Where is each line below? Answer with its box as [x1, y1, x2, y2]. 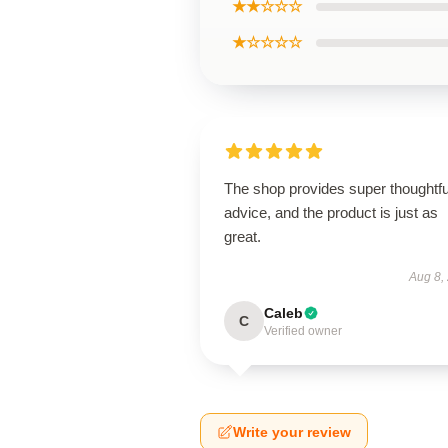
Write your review [233, 424, 351, 440]
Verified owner [264, 324, 342, 338]
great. [224, 228, 261, 245]
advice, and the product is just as [224, 204, 438, 221]
